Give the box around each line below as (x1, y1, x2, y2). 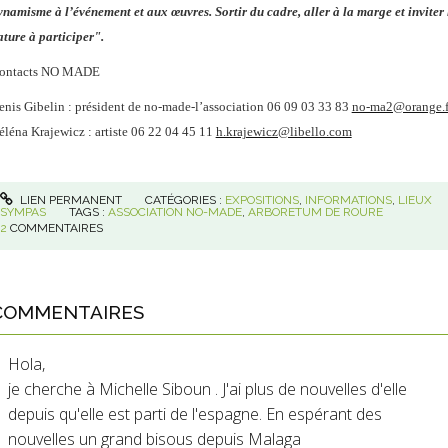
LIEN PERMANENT (17, 193, 123, 208)
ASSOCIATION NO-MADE (107, 205, 242, 220)
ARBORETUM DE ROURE (247, 205, 383, 220)
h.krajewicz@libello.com (215, 123, 352, 139)
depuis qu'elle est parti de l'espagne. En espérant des (7, 403, 382, 426)
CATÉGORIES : (145, 193, 226, 208)
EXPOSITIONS (225, 193, 300, 208)
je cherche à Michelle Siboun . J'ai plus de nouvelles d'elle (7, 378, 407, 401)
